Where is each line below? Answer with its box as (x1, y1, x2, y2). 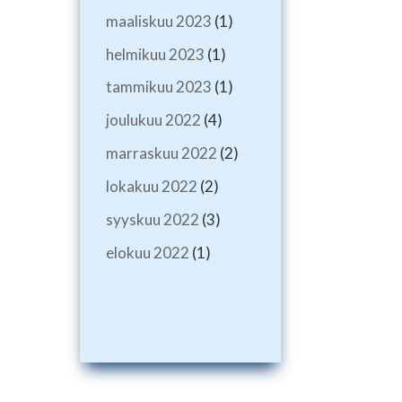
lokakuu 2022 (105, 177, 197, 197)
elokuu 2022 (105, 242, 189, 262)
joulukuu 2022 (105, 110, 201, 130)
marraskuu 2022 (105, 144, 217, 163)
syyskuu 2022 (105, 210, 199, 230)
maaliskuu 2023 (105, 11, 212, 31)
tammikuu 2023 (105, 77, 212, 97)
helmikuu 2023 (105, 44, 205, 64)
